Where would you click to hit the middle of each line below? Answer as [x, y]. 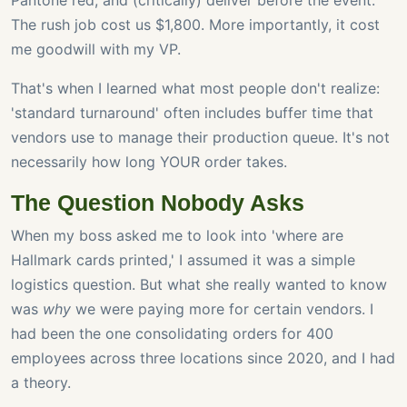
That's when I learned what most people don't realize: [195, 89]
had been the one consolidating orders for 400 [172, 334]
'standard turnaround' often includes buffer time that [192, 113]
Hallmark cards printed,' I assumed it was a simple [183, 260]
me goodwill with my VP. [96, 50]
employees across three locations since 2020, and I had [203, 358]
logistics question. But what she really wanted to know [199, 285]
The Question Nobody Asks [158, 203]
